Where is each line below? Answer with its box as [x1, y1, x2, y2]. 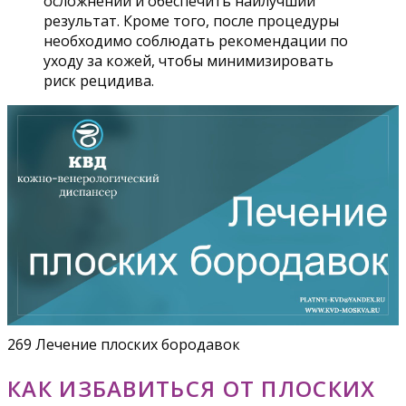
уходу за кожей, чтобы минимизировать [43, 50, 333, 71]
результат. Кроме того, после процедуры [43, 10, 339, 31]
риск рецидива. [43, 70, 154, 91]
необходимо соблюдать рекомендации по [43, 30, 348, 51]
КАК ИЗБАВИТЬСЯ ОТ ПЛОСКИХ [7, 372, 376, 403]
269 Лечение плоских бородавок [7, 333, 240, 354]
